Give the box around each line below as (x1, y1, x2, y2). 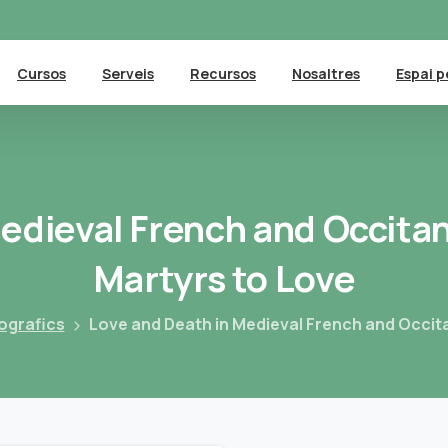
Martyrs (92, 253, 226, 303)
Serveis (102, 63, 154, 83)
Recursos (190, 63, 256, 83)
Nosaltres (292, 63, 360, 83)
